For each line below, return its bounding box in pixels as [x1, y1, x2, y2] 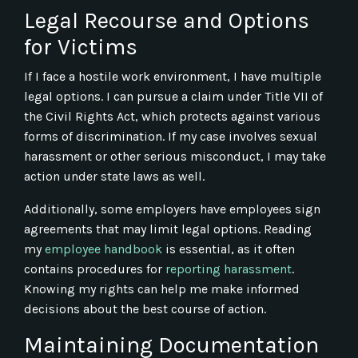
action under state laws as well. [24, 168, 205, 184]
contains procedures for [24, 261, 162, 276]
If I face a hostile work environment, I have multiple [24, 68, 321, 84]
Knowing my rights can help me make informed [24, 280, 300, 296]
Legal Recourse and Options [24, 6, 309, 34]
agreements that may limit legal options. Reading [24, 221, 312, 237]
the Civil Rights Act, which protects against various [24, 108, 320, 124]
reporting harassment [165, 261, 292, 276]
